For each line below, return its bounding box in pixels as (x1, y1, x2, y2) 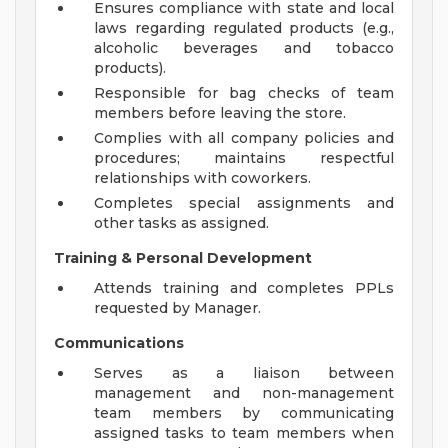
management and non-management (94, 384, 394, 403)
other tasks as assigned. (94, 214, 269, 233)
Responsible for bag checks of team (94, 84, 394, 103)
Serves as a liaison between (94, 364, 394, 383)
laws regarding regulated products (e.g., (94, 19, 394, 38)
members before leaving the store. (94, 104, 346, 123)
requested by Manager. (94, 299, 261, 318)
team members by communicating (94, 404, 394, 423)
